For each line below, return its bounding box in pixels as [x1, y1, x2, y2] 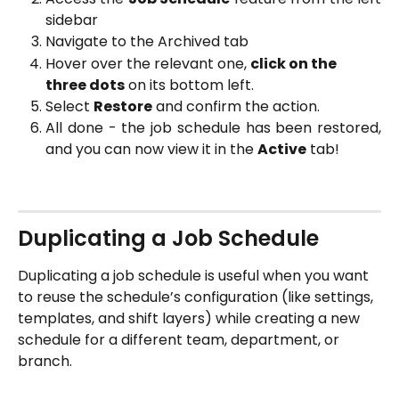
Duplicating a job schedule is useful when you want [18, 265, 372, 287]
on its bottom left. [125, 74, 257, 95]
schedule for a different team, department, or [18, 330, 343, 351]
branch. [18, 351, 72, 372]
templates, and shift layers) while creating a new [18, 308, 363, 330]
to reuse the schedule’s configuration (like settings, [18, 287, 377, 308]
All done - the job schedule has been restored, [45, 118, 381, 139]
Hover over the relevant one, [45, 53, 250, 74]
